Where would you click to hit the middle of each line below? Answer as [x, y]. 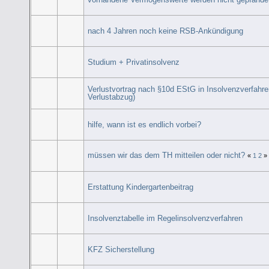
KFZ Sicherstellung [121, 249]
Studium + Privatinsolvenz [134, 62]
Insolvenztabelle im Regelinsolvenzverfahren [165, 218]
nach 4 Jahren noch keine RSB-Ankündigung [166, 31]
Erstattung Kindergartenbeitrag [141, 187]
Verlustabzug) [112, 97]
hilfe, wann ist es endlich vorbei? [145, 124]
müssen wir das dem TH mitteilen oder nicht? [167, 155]
